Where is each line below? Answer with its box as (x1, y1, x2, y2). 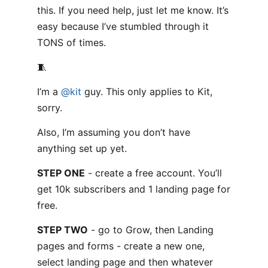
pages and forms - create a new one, (37, 240, 205, 252)
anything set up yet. (37, 142, 127, 154)
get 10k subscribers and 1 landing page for (37, 183, 230, 195)
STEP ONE (37, 167, 85, 179)
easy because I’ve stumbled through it (37, 20, 209, 32)
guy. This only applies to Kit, (81, 86, 212, 98)
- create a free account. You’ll (85, 167, 222, 179)
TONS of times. (37, 36, 106, 48)
